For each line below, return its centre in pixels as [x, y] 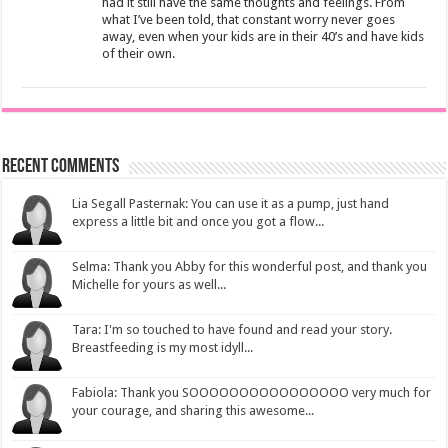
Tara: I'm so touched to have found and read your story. [232, 329]
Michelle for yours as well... [149, 284]
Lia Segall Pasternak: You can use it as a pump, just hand [231, 203]
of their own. [139, 53]
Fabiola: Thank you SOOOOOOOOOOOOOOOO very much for [252, 392]
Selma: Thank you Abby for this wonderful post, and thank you [250, 266]
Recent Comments [61, 166]
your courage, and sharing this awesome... [193, 410]
